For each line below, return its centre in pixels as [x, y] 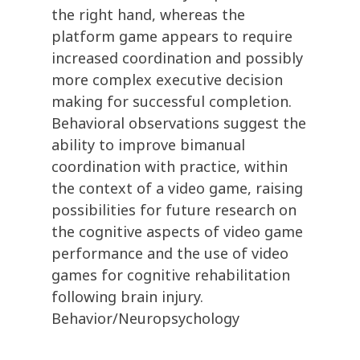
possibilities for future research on [174, 210]
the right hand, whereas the [148, 15]
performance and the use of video [170, 254]
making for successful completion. [172, 102]
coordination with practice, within [170, 167]
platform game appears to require [172, 37]
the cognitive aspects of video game [177, 232]
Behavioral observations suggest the [179, 123]
